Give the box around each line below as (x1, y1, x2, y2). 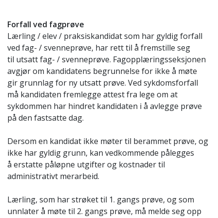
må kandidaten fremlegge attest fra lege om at (7, 89, 178, 100)
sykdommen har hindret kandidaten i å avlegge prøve (7, 101, 202, 111)
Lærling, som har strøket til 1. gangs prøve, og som (7, 194, 194, 205)
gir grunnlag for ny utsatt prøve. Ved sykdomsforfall (7, 77, 198, 88)
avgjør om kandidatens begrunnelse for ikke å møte (7, 66, 199, 76)
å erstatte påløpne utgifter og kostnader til (7, 159, 165, 170)
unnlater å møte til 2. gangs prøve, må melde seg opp (7, 206, 201, 217)
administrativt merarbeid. (7, 171, 99, 182)
